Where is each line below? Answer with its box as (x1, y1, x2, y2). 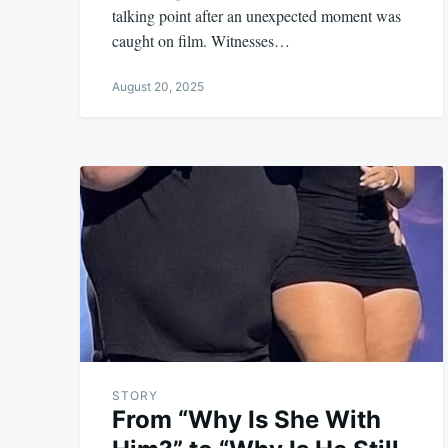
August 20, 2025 (112, 78, 204, 94)
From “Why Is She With (112, 404, 381, 434)
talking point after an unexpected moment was (112, 4, 401, 26)
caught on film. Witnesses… (112, 29, 290, 51)
